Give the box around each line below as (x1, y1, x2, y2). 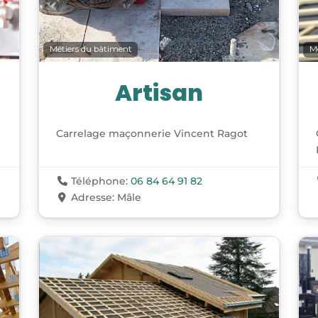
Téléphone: (71, 174, 131, 187)
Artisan (114, 76, 203, 109)
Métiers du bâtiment (49, 44, 132, 55)
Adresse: (71, 190, 118, 204)
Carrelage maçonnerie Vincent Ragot (55, 126, 248, 140)
